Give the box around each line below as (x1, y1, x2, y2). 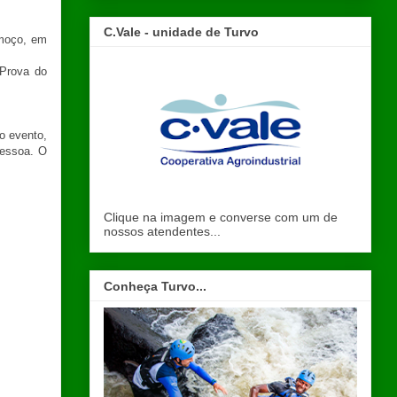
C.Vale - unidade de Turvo (104, 25, 259, 40)
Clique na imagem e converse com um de (104, 210, 338, 225)
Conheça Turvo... (104, 278, 206, 293)
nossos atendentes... (104, 224, 221, 239)
